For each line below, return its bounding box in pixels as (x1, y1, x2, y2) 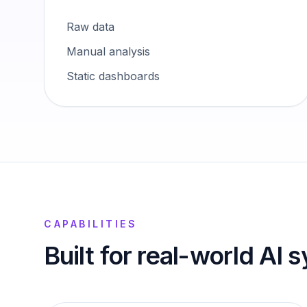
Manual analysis (66, 45, 150, 58)
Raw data (66, 20, 114, 34)
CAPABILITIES (44, 218, 137, 230)
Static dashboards (66, 69, 160, 83)
